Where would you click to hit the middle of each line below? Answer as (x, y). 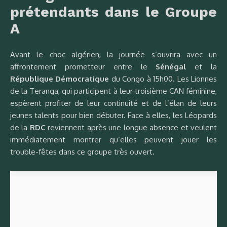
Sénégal (171, 66)
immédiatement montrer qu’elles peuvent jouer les (113, 139)
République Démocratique (60, 79)
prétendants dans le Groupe (113, 12)
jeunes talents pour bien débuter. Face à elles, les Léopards (113, 115)
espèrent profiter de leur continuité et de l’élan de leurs (113, 103)
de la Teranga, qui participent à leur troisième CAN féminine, (113, 91)
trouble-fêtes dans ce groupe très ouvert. (82, 152)
